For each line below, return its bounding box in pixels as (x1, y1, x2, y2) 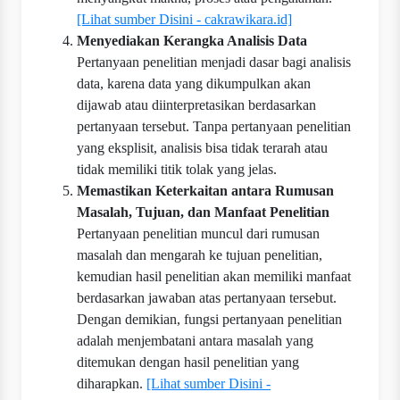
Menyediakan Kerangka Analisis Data (77, 33, 307, 49)
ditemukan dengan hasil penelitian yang (77, 354, 299, 371)
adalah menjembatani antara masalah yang (77, 333, 313, 349)
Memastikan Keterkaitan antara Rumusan (77, 183, 334, 199)
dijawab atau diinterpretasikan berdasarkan (77, 97, 316, 113)
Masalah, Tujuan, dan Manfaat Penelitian (77, 204, 329, 221)
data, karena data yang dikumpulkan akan (77, 76, 311, 92)
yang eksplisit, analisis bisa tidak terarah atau (77, 140, 328, 156)
